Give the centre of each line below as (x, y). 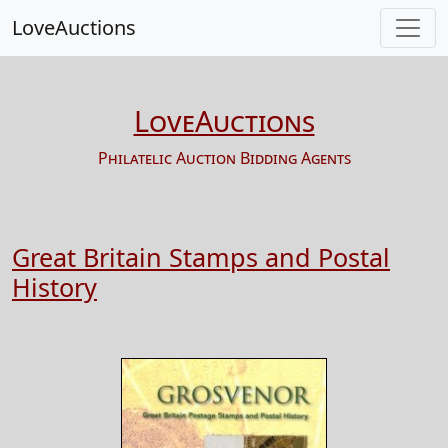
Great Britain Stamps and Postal (201, 257)
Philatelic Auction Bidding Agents (224, 158)
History (54, 287)
